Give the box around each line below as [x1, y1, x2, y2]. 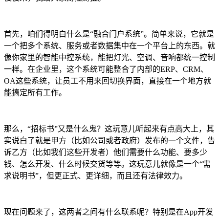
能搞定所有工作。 [4, 88, 66, 97]
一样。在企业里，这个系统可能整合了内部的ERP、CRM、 [4, 65, 208, 74]
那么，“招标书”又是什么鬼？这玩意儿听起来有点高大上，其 [4, 125, 214, 133]
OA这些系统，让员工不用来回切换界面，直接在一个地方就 [4, 77, 211, 86]
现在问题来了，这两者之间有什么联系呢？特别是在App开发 [4, 208, 213, 217]
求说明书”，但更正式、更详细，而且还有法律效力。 [4, 172, 187, 180]
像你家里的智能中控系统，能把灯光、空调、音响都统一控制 [4, 53, 215, 62]
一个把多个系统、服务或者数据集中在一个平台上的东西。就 [4, 42, 215, 50]
